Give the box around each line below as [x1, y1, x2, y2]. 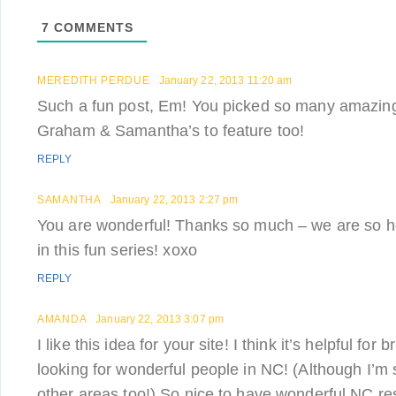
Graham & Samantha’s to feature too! [37, 122, 305, 140]
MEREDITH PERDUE [37, 74, 150, 87]
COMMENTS [49, 20, 133, 34]
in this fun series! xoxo [37, 241, 197, 259]
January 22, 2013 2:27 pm [110, 194, 239, 206]
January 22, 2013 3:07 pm [95, 313, 225, 325]
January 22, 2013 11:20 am [158, 74, 293, 87]
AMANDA [37, 313, 88, 325]
